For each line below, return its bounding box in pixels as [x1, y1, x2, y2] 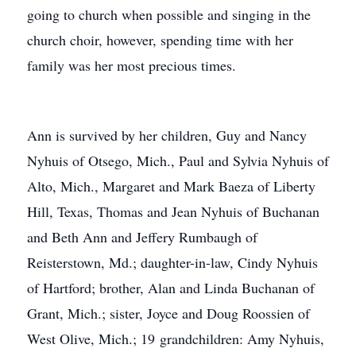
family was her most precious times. [27, 56, 236, 75]
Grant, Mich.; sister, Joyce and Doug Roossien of [27, 304, 310, 323]
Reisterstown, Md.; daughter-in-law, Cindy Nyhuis [27, 253, 318, 272]
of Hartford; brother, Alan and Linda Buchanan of [27, 278, 315, 297]
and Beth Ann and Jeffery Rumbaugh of [27, 227, 257, 246]
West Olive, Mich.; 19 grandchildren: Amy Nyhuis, [27, 329, 324, 348]
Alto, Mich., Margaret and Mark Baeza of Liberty [27, 176, 315, 195]
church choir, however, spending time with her [27, 30, 293, 49]
